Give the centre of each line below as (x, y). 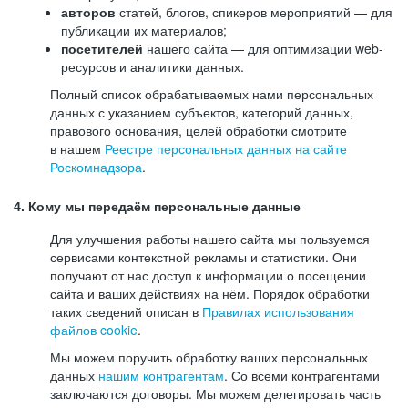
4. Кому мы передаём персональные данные (157, 207)
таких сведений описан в (126, 311)
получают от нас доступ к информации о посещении (208, 275)
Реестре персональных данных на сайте (226, 148)
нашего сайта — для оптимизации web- (263, 48)
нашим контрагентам (161, 375)
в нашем (77, 148)
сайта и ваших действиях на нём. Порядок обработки (210, 293)
